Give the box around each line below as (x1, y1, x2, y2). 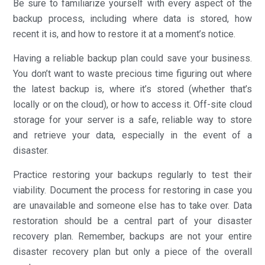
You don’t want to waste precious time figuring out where (13, 67, 252, 79)
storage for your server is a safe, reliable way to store (13, 114, 252, 125)
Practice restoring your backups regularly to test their (13, 169, 252, 180)
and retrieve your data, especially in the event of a (13, 129, 252, 141)
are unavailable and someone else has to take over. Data (13, 199, 252, 211)
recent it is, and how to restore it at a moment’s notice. (13, 28, 236, 40)
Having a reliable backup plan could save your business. (13, 52, 252, 64)
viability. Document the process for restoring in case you (13, 184, 252, 196)
